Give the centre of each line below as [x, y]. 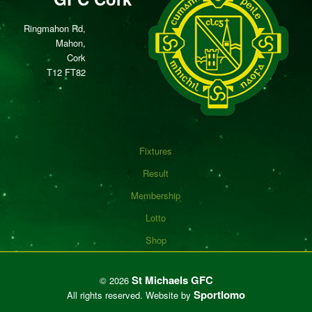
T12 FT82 [66, 72]
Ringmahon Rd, [54, 28]
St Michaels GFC [172, 280]
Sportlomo [219, 294]
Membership [156, 195]
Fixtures [156, 150]
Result [156, 173]
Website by [170, 295]
